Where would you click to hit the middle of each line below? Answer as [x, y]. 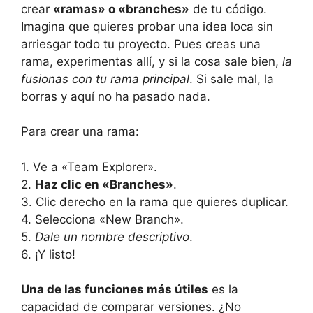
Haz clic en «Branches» [104, 184]
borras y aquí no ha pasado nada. [116, 96]
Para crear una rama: [80, 132]
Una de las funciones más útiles [115, 290]
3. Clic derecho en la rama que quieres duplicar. [155, 202]
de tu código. [228, 9]
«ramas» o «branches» [121, 9]
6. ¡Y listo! [48, 254]
